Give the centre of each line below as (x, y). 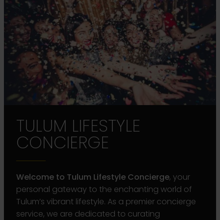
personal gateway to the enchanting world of (104, 189)
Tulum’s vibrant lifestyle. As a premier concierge (106, 201)
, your (180, 177)
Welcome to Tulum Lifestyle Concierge (93, 177)
